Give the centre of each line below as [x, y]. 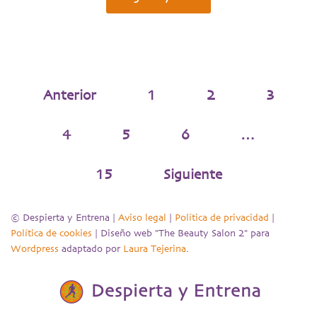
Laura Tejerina [155, 249]
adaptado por [91, 249]
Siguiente [192, 175]
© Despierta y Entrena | [64, 218]
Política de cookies [51, 234]
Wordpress [35, 249]
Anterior [69, 96]
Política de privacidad [222, 218]
